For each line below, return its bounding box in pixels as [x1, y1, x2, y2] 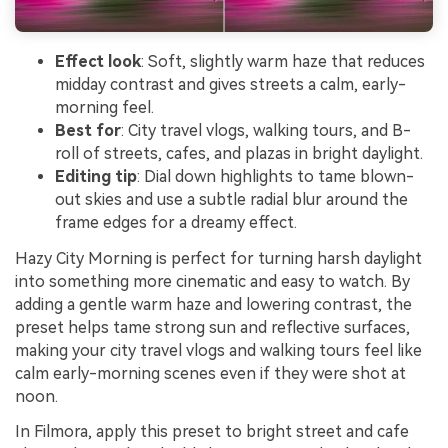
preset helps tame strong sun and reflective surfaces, [15, 317, 410, 337]
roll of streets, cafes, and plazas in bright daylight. [55, 143, 423, 163]
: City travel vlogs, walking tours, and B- [121, 120, 411, 140]
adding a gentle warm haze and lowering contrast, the [15, 294, 412, 314]
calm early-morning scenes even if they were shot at [15, 363, 406, 383]
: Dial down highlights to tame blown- [137, 166, 414, 186]
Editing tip [55, 166, 137, 186]
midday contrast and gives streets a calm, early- [55, 74, 406, 94]
